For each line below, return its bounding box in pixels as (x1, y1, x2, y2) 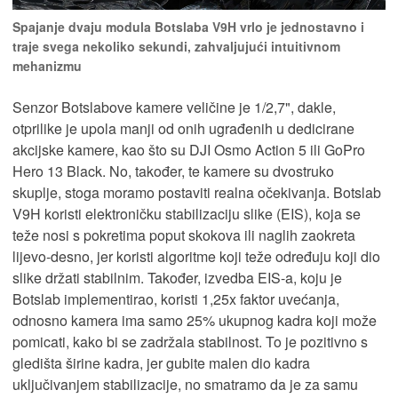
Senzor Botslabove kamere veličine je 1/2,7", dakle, (12, 97, 336, 118)
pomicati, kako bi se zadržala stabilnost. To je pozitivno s (12, 331, 368, 353)
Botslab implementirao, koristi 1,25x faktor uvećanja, (12, 289, 339, 310)
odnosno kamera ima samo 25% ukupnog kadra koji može (12, 310, 377, 331)
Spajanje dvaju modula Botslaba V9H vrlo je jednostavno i (12, 18, 364, 36)
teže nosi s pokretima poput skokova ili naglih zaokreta (12, 225, 355, 246)
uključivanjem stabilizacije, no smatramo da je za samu (12, 374, 358, 395)
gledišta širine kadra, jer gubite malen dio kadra (12, 353, 310, 374)
